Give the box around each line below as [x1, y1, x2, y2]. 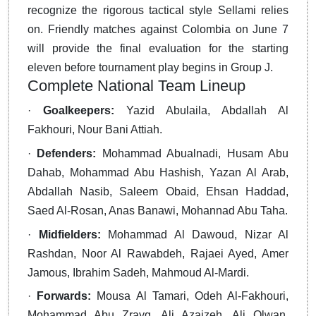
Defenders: [37, 147, 97, 160]
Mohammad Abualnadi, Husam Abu [96, 147, 289, 160]
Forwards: [37, 290, 92, 303]
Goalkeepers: [43, 104, 114, 117]
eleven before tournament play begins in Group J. [28, 61, 273, 74]
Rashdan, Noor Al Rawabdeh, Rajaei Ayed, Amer [28, 247, 288, 260]
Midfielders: [38, 228, 101, 241]
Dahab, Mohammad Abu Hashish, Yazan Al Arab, [28, 166, 288, 179]
